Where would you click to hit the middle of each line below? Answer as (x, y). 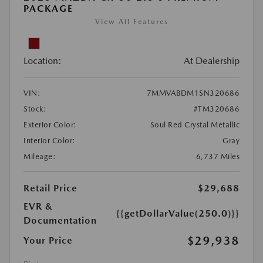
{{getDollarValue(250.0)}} (178, 213)
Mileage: (40, 156)
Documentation (60, 220)
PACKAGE (48, 8)
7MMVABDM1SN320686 (193, 93)
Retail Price (50, 188)
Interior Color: (50, 140)
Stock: (35, 109)
